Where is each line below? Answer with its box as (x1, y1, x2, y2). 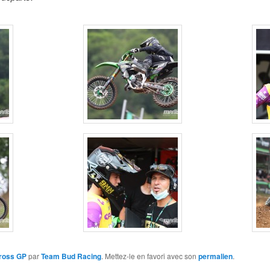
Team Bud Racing (41, 250, 101, 262)
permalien (198, 250, 233, 262)
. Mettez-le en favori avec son (101, 250, 198, 261)
